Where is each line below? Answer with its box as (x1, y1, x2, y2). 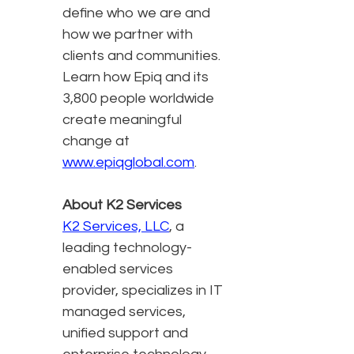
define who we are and (62, 6, 210, 21)
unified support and (62, 326, 188, 341)
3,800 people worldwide (62, 91, 214, 107)
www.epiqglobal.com (62, 155, 194, 171)
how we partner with (62, 27, 193, 43)
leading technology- (62, 240, 192, 256)
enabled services (62, 262, 173, 277)
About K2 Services (62, 198, 182, 213)
